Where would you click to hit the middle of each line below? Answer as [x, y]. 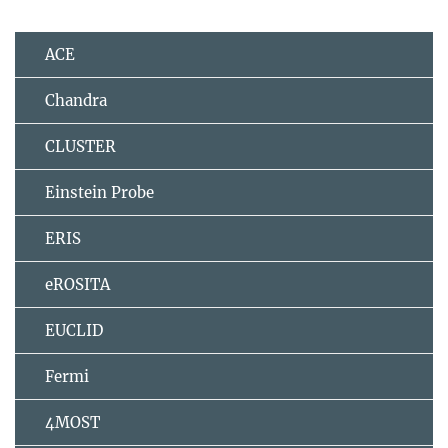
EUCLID [74, 331]
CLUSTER [80, 147]
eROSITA [77, 285]
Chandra [76, 101]
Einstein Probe [99, 193]
